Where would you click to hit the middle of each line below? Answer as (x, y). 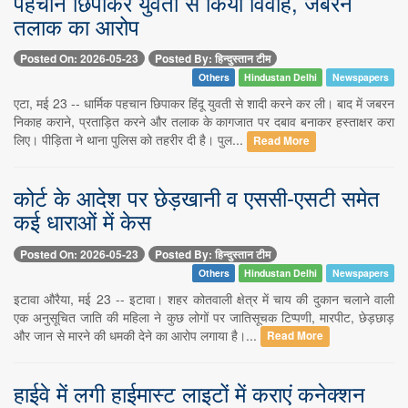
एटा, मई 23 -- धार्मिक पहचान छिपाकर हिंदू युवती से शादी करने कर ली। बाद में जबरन (204, 103)
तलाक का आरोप (76, 25)
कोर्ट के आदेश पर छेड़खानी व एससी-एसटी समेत (197, 198)
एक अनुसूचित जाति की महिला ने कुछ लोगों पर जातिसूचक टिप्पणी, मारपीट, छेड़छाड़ (204, 316)
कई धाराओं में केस (82, 221)
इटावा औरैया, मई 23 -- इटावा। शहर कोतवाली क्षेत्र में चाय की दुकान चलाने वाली (204, 298)
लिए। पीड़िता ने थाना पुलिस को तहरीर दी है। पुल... (130, 140)
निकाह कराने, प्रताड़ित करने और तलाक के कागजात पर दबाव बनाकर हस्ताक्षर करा (204, 122)
